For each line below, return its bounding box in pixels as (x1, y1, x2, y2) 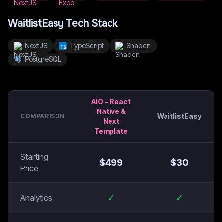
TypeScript (70, 41, 104, 50)
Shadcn (126, 41, 151, 50)
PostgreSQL (25, 55, 61, 63)
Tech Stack (63, 17, 117, 30)
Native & (96, 107, 126, 115)
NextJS (25, 41, 47, 50)
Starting (20, 152, 48, 162)
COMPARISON (20, 112, 65, 120)
